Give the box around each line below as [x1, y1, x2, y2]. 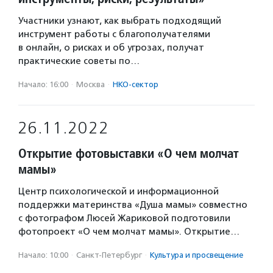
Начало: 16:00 [18, 80, 68, 89]
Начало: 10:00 [18, 250, 68, 260]
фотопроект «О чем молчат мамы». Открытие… [18, 226, 239, 237]
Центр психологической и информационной [18, 186, 219, 197]
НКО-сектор [113, 80, 158, 89]
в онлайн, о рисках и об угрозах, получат [18, 42, 204, 53]
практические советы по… [18, 55, 140, 66]
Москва [76, 80, 105, 89]
